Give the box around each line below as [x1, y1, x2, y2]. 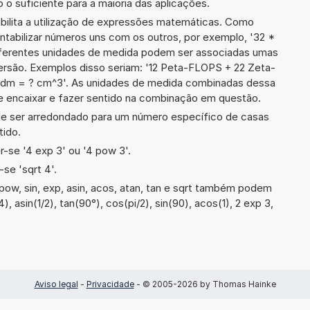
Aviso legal [34, 278, 78, 289]
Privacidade [86, 278, 134, 289]
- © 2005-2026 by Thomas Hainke [134, 278, 276, 289]
